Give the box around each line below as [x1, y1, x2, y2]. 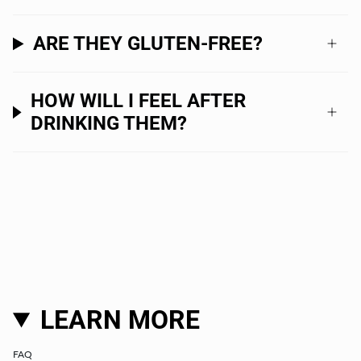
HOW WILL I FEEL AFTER [30, 89, 246, 113]
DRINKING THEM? [30, 112, 187, 135]
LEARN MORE [39, 305, 200, 335]
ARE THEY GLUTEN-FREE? [33, 32, 263, 56]
